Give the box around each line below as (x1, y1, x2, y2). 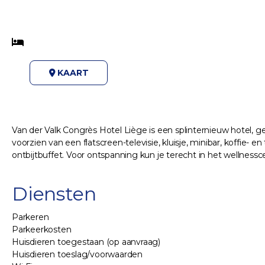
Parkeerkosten (12, 224, 72, 235)
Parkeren (12, 212, 49, 223)
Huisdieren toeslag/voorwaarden (12, 249, 143, 260)
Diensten (12, 182, 96, 206)
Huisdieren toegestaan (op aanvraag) (12, 237, 160, 248)
